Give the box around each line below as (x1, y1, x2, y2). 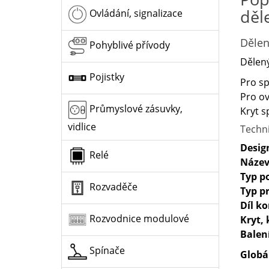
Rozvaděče (87, 180, 138, 193)
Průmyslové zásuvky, (87, 101, 183, 115)
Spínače (87, 243, 125, 257)
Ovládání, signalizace (87, 6, 183, 20)
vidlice (68, 119, 96, 133)
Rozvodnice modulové (87, 211, 189, 225)
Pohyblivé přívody (87, 38, 170, 52)
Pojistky (87, 70, 124, 83)
